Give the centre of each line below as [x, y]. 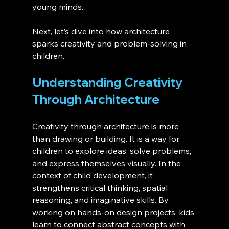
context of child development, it [93, 176]
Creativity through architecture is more [106, 127]
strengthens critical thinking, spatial [101, 188]
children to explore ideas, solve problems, [112, 151]
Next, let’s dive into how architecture [102, 31]
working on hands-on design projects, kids [114, 212]
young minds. [58, 7]
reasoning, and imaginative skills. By [101, 200]
